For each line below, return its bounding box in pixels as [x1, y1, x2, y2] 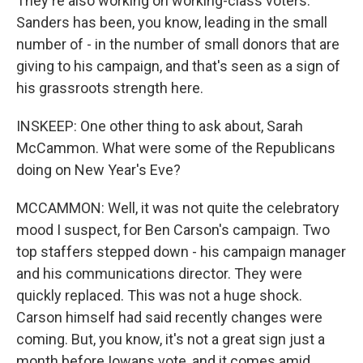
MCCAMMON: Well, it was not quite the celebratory [16, 199, 340, 216]
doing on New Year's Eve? [16, 161, 181, 178]
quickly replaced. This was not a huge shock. [16, 287, 302, 304]
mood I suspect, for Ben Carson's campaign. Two [16, 221, 330, 238]
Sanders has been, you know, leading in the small [16, 14, 327, 31]
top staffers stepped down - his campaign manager [16, 243, 346, 260]
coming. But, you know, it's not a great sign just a [16, 331, 325, 348]
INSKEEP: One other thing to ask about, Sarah [16, 117, 303, 135]
